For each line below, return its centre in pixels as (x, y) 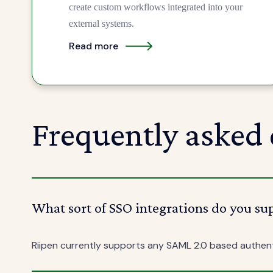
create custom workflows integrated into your (156, 7)
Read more (94, 46)
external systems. (101, 24)
